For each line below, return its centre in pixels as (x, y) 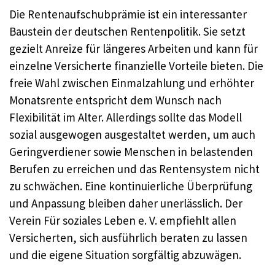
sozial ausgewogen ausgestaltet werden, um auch (132, 135)
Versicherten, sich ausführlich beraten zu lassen (128, 238)
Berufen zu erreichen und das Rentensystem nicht (134, 169)
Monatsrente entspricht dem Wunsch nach (115, 100)
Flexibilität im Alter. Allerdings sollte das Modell (126, 118)
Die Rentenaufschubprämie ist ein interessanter (128, 14)
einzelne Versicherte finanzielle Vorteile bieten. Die (136, 66)
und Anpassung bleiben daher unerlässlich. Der (126, 203)
